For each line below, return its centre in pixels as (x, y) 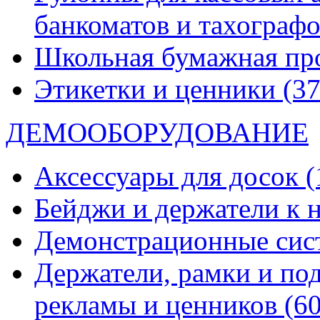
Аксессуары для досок (170, 176)
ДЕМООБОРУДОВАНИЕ (157, 132)
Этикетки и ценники (159, 89)
